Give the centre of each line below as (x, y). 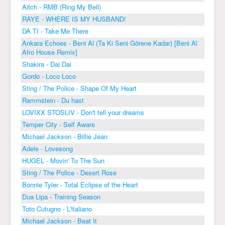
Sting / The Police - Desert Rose (69, 173)
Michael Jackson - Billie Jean (65, 136)
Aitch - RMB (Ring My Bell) (62, 7)
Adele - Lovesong (47, 148)
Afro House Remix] (50, 52)
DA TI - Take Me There (55, 31)
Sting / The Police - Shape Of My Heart (79, 88)
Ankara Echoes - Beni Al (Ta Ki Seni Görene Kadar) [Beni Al (110, 43)
